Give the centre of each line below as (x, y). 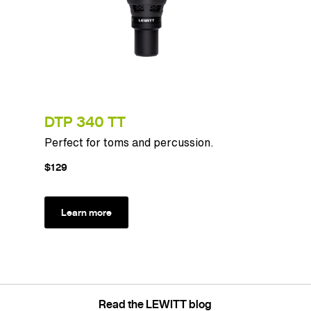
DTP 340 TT (85, 122)
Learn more (86, 212)
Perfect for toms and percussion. (129, 142)
